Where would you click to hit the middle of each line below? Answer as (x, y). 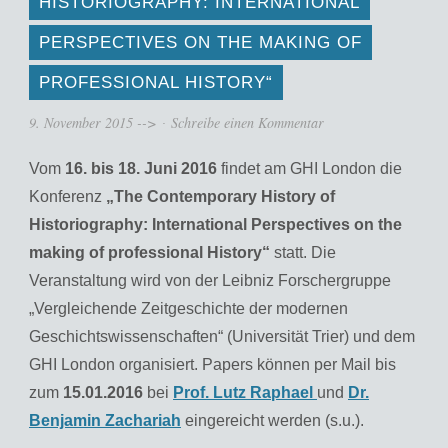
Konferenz (67, 197)
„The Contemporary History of (220, 197)
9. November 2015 (81, 123)
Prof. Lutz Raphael (245, 393)
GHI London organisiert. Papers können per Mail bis (212, 365)
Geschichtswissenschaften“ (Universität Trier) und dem (222, 337)
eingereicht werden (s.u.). (272, 421)
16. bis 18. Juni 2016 (141, 169)
